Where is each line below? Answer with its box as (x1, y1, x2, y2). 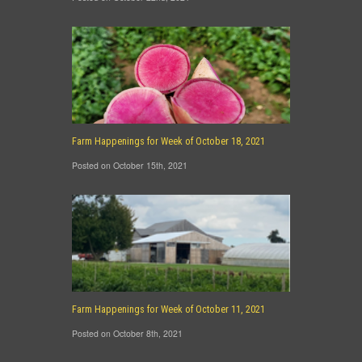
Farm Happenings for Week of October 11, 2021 (72, 304, 265, 315)
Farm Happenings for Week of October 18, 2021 (72, 136, 265, 147)
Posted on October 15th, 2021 (72, 159, 187, 171)
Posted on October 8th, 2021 (72, 327, 183, 339)
